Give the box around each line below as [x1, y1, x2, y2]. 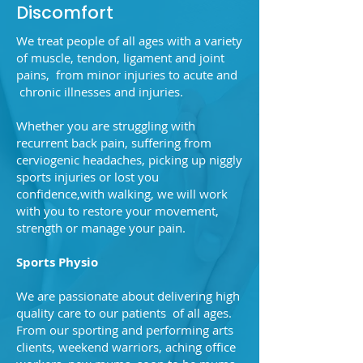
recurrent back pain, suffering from [16, 135, 211, 151]
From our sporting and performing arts [16, 322, 233, 338]
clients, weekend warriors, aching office [16, 339, 236, 355]
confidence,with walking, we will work [16, 186, 228, 202]
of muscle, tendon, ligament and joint [16, 49, 224, 66]
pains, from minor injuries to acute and [16, 66, 237, 83]
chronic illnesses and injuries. [16, 83, 183, 100]
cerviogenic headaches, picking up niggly [16, 152, 242, 168]
